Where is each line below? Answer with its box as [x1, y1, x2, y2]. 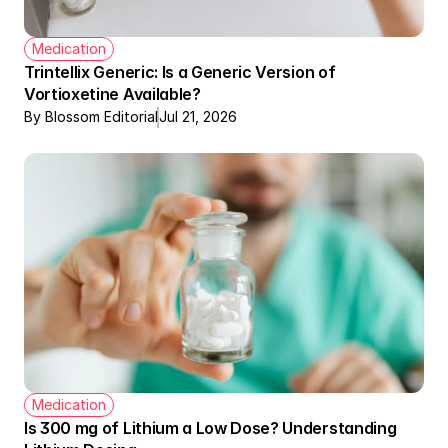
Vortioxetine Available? [24, 84, 201, 104]
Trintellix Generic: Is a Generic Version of [24, 62, 336, 82]
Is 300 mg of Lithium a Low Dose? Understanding [24, 418, 397, 438]
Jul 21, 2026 [159, 108, 237, 125]
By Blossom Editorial [24, 108, 158, 125]
